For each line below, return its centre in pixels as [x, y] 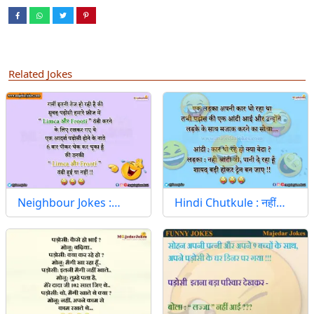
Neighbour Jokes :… [69, 202]
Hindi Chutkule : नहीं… [230, 202]
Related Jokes [40, 73]
